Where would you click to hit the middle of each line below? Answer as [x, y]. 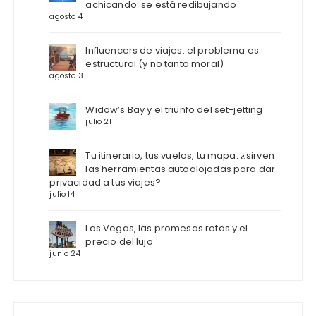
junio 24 [65, 253]
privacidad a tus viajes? [105, 182]
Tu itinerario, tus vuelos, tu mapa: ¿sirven [180, 155]
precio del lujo [119, 241]
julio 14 [62, 194]
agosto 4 [66, 16]
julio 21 [98, 121]
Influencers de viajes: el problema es [172, 50]
